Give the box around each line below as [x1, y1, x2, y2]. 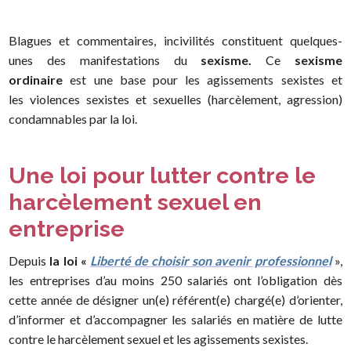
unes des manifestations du [9, 52, 187, 67]
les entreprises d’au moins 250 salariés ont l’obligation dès [9, 273, 342, 288]
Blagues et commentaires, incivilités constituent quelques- [9, 32, 342, 48]
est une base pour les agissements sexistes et [70, 71, 342, 87]
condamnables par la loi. [9, 110, 138, 126]
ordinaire [9, 71, 71, 87]
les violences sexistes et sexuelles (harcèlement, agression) [9, 91, 342, 107]
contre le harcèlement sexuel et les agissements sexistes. [9, 331, 309, 347]
